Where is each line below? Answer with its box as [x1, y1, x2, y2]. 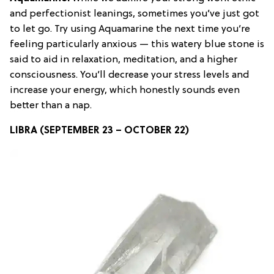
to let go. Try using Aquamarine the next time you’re [10, 23, 250, 35]
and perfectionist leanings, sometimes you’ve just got [10, 8, 259, 20]
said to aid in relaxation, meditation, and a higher [10, 54, 237, 65]
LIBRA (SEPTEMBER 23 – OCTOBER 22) [10, 125, 189, 136]
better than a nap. [10, 100, 92, 111]
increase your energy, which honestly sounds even [10, 84, 240, 96]
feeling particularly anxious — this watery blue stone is [10, 39, 264, 50]
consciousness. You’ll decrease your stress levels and [10, 69, 249, 81]
